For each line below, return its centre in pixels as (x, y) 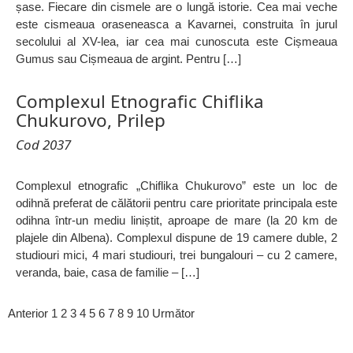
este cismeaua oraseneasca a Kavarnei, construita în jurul (176, 24)
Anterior (28, 313)
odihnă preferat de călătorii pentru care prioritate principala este (176, 203)
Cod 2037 (43, 144)
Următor (173, 313)
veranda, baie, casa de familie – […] (108, 272)
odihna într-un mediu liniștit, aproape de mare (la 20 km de (176, 220)
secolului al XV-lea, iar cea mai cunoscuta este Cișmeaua (176, 42)
